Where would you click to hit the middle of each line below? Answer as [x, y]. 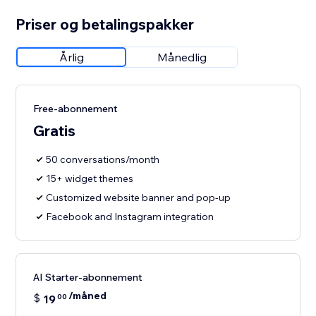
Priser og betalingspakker [105, 24]
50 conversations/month [103, 160]
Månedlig [182, 57]
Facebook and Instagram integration [130, 217]
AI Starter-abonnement [88, 278]
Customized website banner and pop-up [139, 198]
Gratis [55, 131]
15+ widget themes [90, 179]
